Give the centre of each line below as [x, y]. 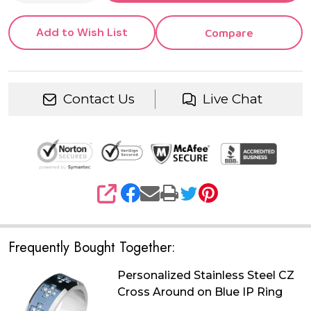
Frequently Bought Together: [92, 247]
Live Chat [232, 99]
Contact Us [99, 99]
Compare [229, 33]
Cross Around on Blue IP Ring [200, 292]
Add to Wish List [82, 33]
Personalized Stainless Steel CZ [206, 275]
